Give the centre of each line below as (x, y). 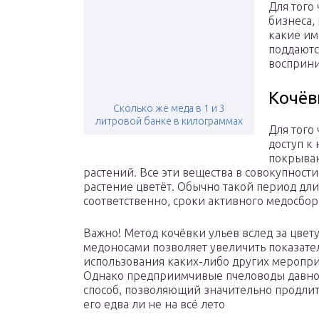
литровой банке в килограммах (169, 121)
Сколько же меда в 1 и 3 (169, 109)
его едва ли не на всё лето (154, 304)
